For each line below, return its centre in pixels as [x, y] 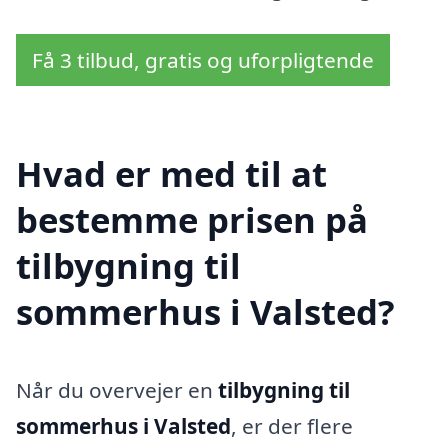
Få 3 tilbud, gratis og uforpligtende [203, 60]
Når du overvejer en [117, 389]
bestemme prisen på [192, 219]
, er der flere [292, 425]
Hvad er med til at [171, 173]
